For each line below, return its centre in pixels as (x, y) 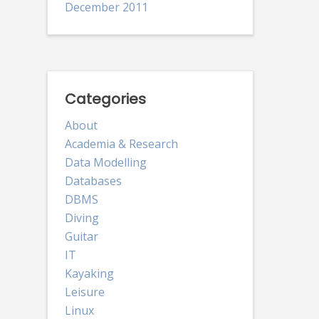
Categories (105, 99)
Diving (82, 218)
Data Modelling (105, 162)
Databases (93, 181)
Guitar (81, 236)
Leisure (84, 292)
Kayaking (89, 273)
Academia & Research (121, 143)
